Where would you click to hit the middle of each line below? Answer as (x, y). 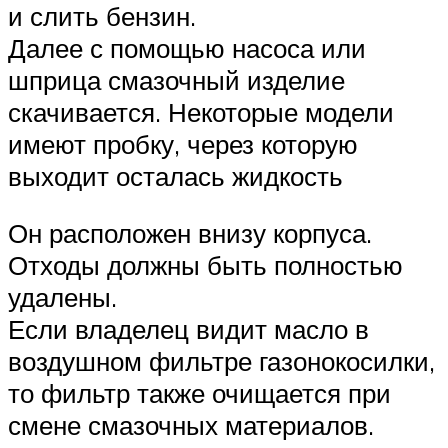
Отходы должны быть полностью (205, 265)
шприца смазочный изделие (176, 79)
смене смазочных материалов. (191, 425)
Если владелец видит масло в (188, 329)
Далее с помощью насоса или (187, 47)
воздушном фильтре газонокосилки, (221, 361)
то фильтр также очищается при (199, 393)
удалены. (62, 297)
